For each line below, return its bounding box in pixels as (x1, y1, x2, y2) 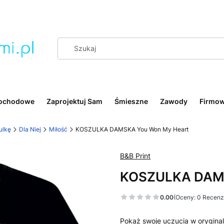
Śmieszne (114, 97, 148, 106)
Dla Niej (19, 125, 41, 133)
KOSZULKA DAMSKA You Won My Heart (75, 125, 188, 133)
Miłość (49, 125, 67, 133)
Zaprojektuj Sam (46, 97, 102, 106)
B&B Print (120, 151, 150, 160)
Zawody (160, 97, 187, 106)
